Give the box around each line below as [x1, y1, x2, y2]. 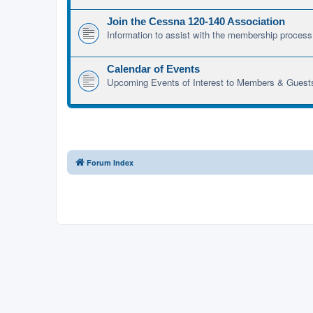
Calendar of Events [107, 64, 200, 75]
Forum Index [87, 157, 133, 168]
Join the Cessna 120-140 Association [107, 16, 285, 28]
